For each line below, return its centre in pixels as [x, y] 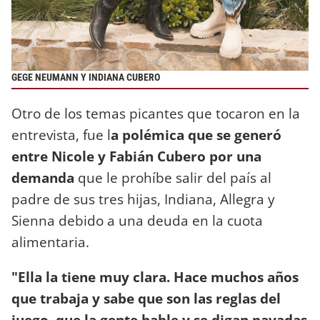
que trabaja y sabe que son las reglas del [146, 299]
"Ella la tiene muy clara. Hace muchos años [155, 277]
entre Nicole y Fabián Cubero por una [136, 156]
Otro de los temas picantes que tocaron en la [156, 113]
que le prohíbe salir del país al [173, 177]
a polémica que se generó [196, 134]
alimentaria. [52, 241]
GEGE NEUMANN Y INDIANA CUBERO [86, 77]
